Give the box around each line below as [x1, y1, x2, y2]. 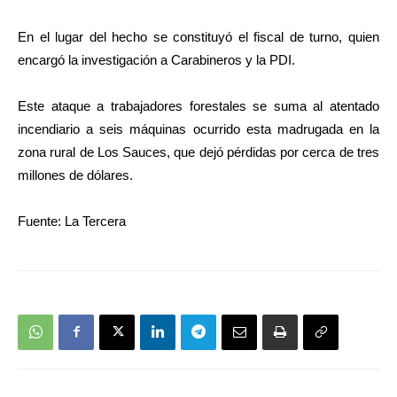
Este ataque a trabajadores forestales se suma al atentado [18, 97, 379, 113]
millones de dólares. [18, 167, 133, 183]
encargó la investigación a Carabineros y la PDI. [18, 51, 295, 67]
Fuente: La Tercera [18, 213, 126, 229]
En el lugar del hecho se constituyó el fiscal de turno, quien [18, 28, 379, 44]
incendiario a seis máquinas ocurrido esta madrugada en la [18, 121, 379, 136]
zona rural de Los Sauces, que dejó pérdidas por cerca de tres [18, 144, 379, 160]
